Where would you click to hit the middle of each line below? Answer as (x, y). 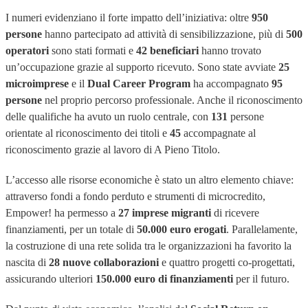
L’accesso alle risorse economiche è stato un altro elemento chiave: (150, 180)
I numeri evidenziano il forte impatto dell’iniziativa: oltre (129, 18)
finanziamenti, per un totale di (71, 229)
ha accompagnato (231, 84)
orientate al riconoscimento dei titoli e (86, 133)
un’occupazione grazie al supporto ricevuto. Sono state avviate (142, 67)
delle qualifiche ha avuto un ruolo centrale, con (108, 117)
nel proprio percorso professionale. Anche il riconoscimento (172, 100)
